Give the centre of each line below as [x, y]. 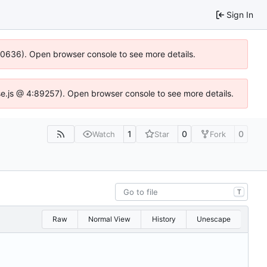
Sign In [240, 14]
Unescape [213, 219]
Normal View [110, 219]
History [164, 219]
